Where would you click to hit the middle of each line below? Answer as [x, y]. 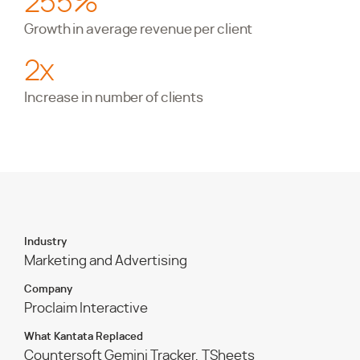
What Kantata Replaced [84, 337]
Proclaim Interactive [86, 308]
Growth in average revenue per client [139, 29]
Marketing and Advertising [106, 261]
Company [48, 289]
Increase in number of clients [114, 98]
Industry [45, 242]
